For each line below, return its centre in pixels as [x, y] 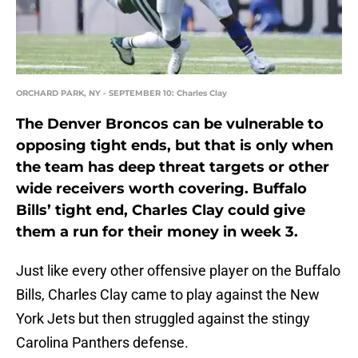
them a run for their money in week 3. [157, 232]
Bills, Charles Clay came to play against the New [168, 295]
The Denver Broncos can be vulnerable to [170, 124]
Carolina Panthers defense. [102, 343]
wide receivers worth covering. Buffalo [161, 189]
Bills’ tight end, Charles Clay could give [161, 211]
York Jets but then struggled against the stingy [163, 319]
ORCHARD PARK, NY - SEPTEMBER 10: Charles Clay [121, 93]
